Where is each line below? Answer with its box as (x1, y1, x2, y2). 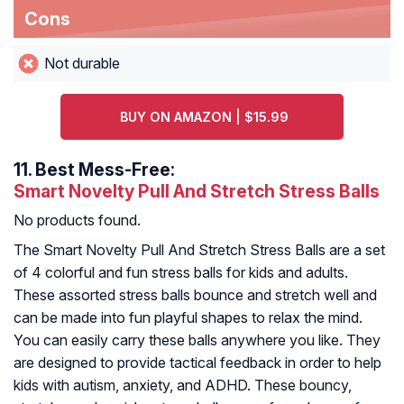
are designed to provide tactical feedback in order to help (14, 353, 381, 372)
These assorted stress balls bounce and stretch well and (14, 286, 377, 305)
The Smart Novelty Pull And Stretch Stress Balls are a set (14, 241, 385, 260)
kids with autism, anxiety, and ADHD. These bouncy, (14, 376, 352, 395)
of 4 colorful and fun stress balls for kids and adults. (14, 263, 348, 282)
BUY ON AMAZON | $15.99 (120, 109, 289, 125)
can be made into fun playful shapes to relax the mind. (14, 308, 363, 327)
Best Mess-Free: (35, 159, 175, 181)
